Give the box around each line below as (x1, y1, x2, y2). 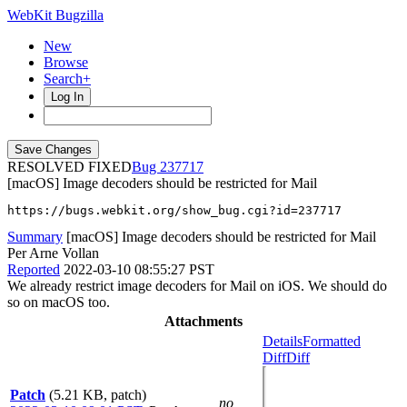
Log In (51, 90, 84, 104)
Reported (7, 262, 60, 277)
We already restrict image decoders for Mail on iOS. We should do (7, 278, 387, 293)
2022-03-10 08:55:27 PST (64, 262, 214, 277)
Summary (7, 229, 63, 244)
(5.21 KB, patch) (49, 387, 146, 402)
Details (263, 333, 303, 349)
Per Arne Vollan (7, 245, 99, 261)
